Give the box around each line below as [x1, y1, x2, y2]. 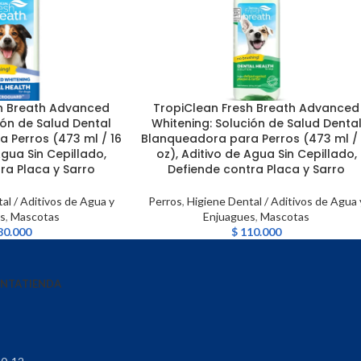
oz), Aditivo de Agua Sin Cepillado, [156, 146, 357, 162]
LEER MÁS [139, 102, 189, 115]
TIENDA [22, 276, 61, 290]
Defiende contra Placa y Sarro [168, 161, 346, 177]
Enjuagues [203, 210, 256, 223]
